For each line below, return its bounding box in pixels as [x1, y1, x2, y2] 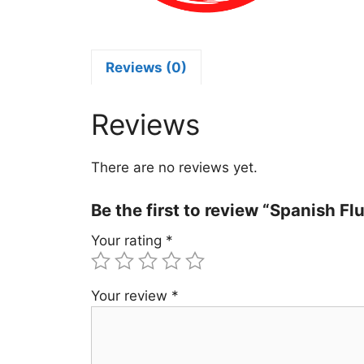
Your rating [91, 232, 166, 249]
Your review [91, 288, 171, 304]
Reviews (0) [106, 58, 187, 76]
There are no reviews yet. [91, 158, 258, 175]
